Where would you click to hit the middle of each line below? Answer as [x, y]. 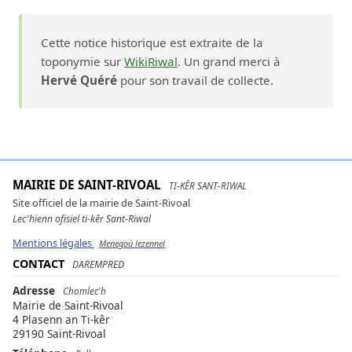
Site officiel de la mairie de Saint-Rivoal [101, 203]
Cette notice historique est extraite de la [152, 43]
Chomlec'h [85, 291]
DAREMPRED [99, 264]
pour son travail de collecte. [195, 81]
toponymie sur [82, 62]
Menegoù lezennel [132, 243]
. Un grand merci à [229, 62]
